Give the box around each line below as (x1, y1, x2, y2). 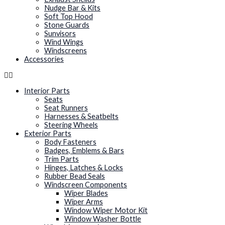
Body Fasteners (44, 138, 96, 147)
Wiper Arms (64, 197, 103, 206)
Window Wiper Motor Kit (64, 206, 148, 215)
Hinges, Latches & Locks (44, 163, 123, 172)
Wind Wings (44, 38, 83, 47)
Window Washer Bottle (64, 214, 141, 223)
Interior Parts (24, 86, 70, 95)
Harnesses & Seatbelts (44, 112, 119, 121)
